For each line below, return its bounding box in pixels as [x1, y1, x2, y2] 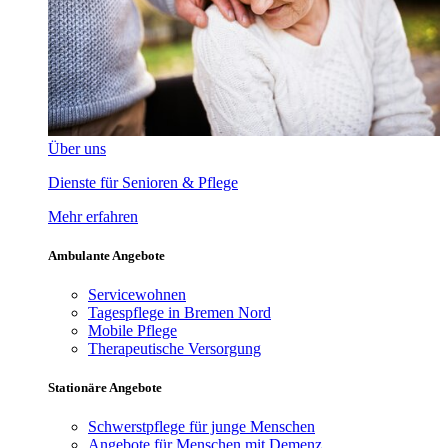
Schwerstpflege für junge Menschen [88, 418, 315, 436]
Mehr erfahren [48, 207, 138, 225]
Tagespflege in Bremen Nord [88, 304, 271, 322]
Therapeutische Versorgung [88, 340, 261, 358]
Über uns [48, 139, 106, 157]
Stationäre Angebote [48, 380, 162, 396]
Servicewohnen [88, 286, 186, 304]
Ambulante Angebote [48, 247, 165, 263]
